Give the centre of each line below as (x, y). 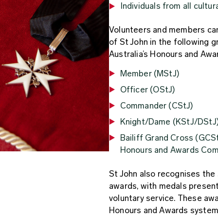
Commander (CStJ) (157, 105)
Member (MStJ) (150, 73)
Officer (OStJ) (148, 89)
